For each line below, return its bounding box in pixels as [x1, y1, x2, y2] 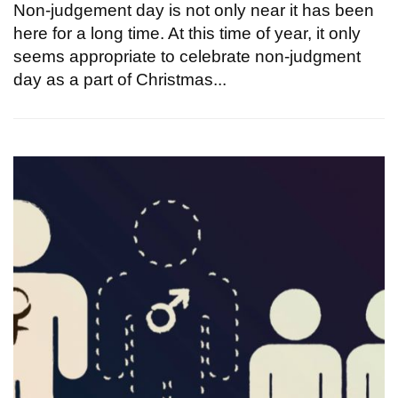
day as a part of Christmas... [13, 69, 227, 89]
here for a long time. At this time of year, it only [13, 23, 361, 43]
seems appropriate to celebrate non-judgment [13, 46, 361, 66]
